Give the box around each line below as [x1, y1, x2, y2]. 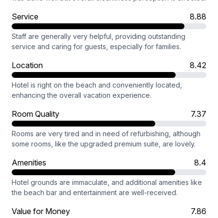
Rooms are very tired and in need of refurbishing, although [12, 129, 200, 138]
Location [12, 60, 43, 70]
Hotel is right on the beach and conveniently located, [12, 81, 182, 89]
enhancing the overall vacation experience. [12, 91, 151, 99]
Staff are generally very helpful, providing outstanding [12, 32, 185, 40]
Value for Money [12, 206, 70, 216]
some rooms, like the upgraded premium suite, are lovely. [12, 140, 196, 148]
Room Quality [12, 109, 59, 119]
